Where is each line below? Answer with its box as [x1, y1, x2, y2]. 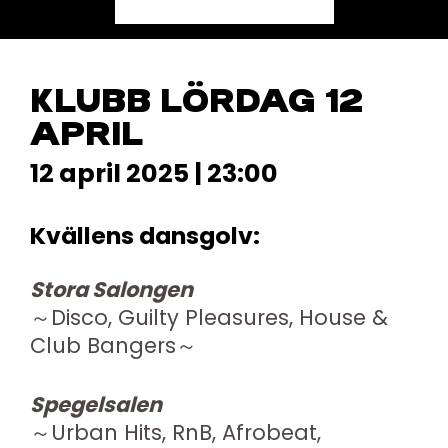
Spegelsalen [30, 390, 166, 420]
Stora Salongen [30, 274, 197, 304]
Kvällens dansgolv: [30, 219, 260, 253]
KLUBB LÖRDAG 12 [30, 84, 363, 120]
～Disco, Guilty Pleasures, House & [30, 302, 388, 332]
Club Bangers [30, 330, 176, 360]
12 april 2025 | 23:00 [30, 155, 278, 191]
